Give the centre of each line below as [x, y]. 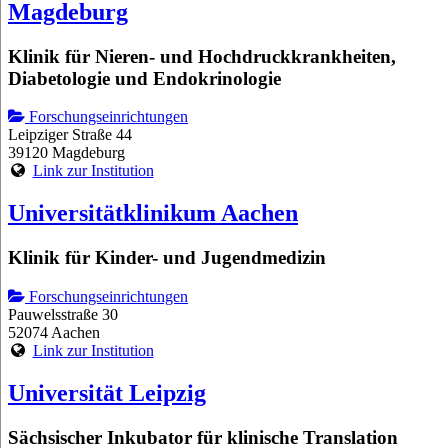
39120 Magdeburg [66, 153]
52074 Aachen [54, 332]
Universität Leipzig [107, 392]
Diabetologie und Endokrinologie [144, 78]
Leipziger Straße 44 [70, 135]
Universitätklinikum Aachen [153, 213]
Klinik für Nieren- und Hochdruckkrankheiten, [202, 56]
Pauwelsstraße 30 [63, 314]
